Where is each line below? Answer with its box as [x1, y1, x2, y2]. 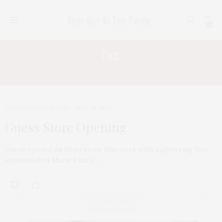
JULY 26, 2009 [76, 105, 113, 111]
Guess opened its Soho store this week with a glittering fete [5, 145, 208, 154]
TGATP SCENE [5, 105, 47, 111]
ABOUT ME [97, 199, 127, 205]
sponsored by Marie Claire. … [5, 156, 102, 165]
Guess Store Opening [5, 118, 127, 136]
